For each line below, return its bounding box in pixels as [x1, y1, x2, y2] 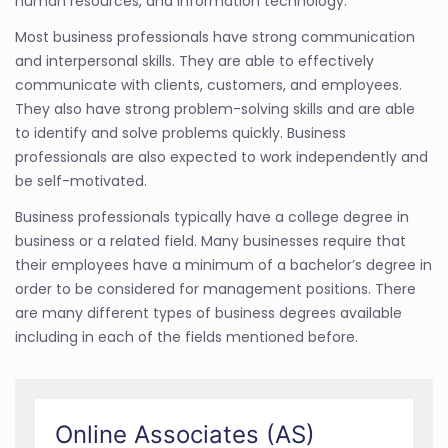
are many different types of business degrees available [15, 302, 402, 323]
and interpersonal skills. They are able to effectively [15, 50, 374, 71]
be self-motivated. [15, 170, 147, 191]
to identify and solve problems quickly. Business [15, 122, 346, 143]
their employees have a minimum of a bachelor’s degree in [15, 254, 432, 275]
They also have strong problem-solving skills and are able [15, 98, 415, 119]
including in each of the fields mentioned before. [15, 326, 358, 347]
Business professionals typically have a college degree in [15, 206, 409, 227]
